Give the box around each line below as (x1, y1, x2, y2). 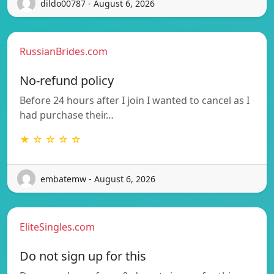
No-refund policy (20, 72, 114, 89)
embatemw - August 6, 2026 (40, 172, 155, 185)
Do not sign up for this (20, 248, 146, 265)
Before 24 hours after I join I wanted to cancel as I (20, 94, 250, 108)
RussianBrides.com (20, 45, 108, 59)
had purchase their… (20, 108, 114, 122)
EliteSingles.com (20, 220, 95, 234)
